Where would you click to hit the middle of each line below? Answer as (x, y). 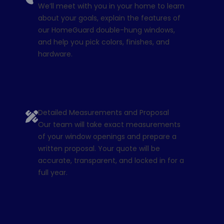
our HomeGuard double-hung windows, (106, 30)
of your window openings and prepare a (107, 137)
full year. (52, 173)
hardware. (55, 54)
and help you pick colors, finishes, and (103, 42)
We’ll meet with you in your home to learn (111, 6)
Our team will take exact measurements (109, 125)
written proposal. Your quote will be (99, 149)
